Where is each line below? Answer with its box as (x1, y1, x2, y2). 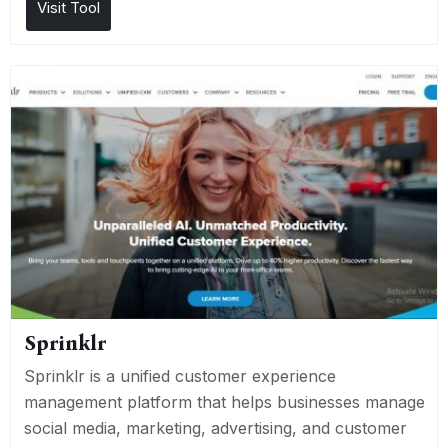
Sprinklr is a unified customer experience (23, 365, 336, 386)
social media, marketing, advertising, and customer (23, 417, 407, 438)
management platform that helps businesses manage (23, 391, 425, 412)
